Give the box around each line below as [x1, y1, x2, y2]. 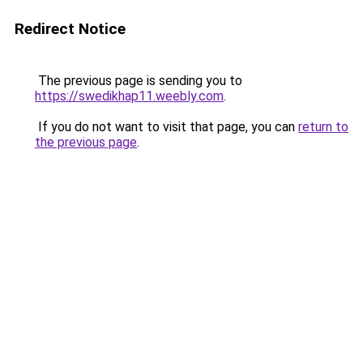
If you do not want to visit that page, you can [35, 119, 298, 135]
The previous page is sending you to [35, 73, 242, 88]
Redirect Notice [15, 19, 126, 38]
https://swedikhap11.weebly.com [35, 88, 224, 104]
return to [298, 119, 348, 135]
